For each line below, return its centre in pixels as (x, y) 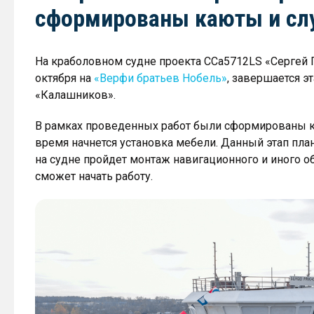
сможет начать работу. (94, 176)
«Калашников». (75, 95)
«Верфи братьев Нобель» (161, 78)
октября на (64, 78)
